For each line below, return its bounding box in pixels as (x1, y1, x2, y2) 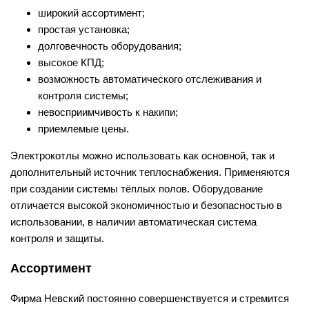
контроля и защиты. (10, 232, 104, 244)
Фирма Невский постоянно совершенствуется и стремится (10, 292, 289, 304)
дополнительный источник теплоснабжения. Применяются (10, 166, 290, 178)
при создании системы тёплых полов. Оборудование (10, 182, 263, 195)
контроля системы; (38, 89, 128, 101)
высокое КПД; (38, 56, 104, 68)
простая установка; (38, 23, 130, 35)
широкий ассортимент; (38, 6, 145, 19)
